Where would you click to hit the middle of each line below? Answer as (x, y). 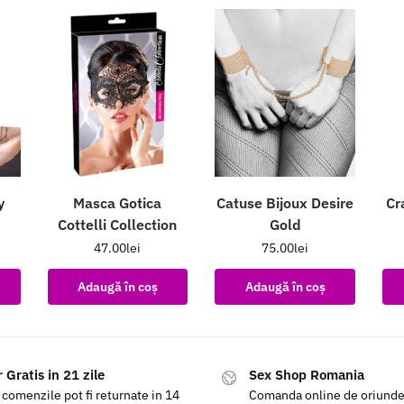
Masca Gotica (118, 203)
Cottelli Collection (118, 225)
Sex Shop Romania (307, 375)
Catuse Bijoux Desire (285, 203)
